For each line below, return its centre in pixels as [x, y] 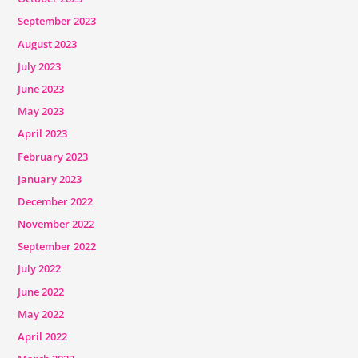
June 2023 [40, 88]
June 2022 [40, 291]
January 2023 [49, 179]
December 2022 [55, 201]
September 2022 [56, 247]
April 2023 [42, 134]
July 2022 [39, 269]
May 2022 [40, 314]
